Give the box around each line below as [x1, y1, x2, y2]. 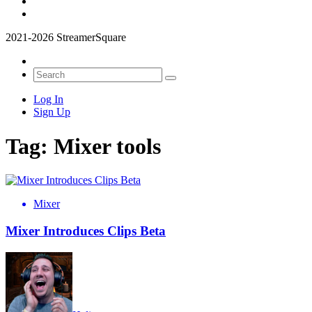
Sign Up [33, 106, 70, 118]
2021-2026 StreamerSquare [6, 31, 126, 44]
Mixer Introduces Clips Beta [6, 223, 166, 238]
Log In [33, 93, 63, 106]
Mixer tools [54, 133, 161, 159]
